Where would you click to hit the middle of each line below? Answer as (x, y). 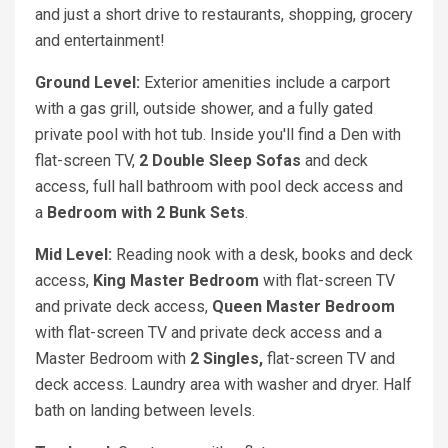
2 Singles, (226, 359)
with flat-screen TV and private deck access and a (208, 333)
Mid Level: (75, 255)
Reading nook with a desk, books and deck (264, 255)
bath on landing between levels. (145, 411)
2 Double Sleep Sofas (222, 161)
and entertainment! (104, 41)
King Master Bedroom (176, 281)
